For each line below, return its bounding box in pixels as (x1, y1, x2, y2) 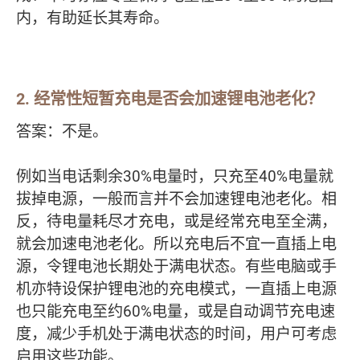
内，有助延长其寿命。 (16, 6, 169, 28)
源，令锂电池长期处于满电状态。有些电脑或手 (16, 255, 337, 276)
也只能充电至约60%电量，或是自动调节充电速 (16, 300, 335, 321)
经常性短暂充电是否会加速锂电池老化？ (34, 87, 323, 109)
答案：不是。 (16, 120, 108, 141)
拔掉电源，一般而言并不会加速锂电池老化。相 (16, 187, 337, 209)
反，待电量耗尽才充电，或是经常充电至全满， (16, 210, 337, 231)
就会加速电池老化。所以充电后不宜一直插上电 (16, 232, 337, 254)
